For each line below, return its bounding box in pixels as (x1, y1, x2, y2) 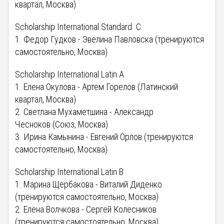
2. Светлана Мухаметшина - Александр (15, 106, 154, 117)
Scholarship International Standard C (15, 21, 141, 32)
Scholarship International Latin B (15, 166, 124, 177)
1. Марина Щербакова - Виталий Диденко (15, 178, 162, 189)
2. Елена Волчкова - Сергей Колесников (15, 203, 159, 214)
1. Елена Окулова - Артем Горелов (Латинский (15, 81, 178, 92)
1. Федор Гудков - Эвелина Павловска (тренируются (15, 33, 204, 44)
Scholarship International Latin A (15, 68, 124, 79)
